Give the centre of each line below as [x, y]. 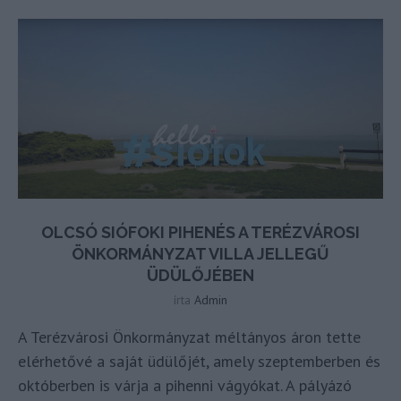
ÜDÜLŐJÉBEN [200, 275]
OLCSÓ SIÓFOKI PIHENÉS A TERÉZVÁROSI [200, 232]
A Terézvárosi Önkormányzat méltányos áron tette [189, 337]
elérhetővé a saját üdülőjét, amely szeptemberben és [199, 361]
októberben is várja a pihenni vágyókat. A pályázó [185, 385]
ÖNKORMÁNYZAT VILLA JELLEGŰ [200, 253]
